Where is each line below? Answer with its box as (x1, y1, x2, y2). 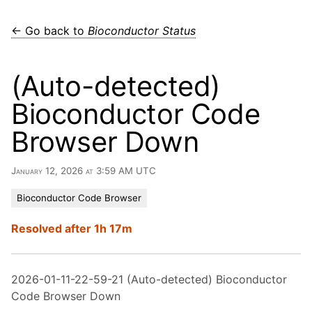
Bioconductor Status (88, 24, 196, 38)
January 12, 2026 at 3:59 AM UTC (11, 165, 156, 176)
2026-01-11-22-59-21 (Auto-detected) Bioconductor (11, 272, 287, 286)
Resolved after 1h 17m (11, 221, 132, 235)
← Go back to (11, 24, 88, 38)
